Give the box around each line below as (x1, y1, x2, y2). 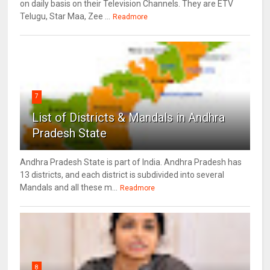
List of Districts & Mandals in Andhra (32, 110, 225, 125)
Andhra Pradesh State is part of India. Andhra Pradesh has (20, 157, 242, 167)
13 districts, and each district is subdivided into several (20, 169, 225, 180)
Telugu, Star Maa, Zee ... (20, 11, 111, 21)
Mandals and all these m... (20, 182, 118, 192)
